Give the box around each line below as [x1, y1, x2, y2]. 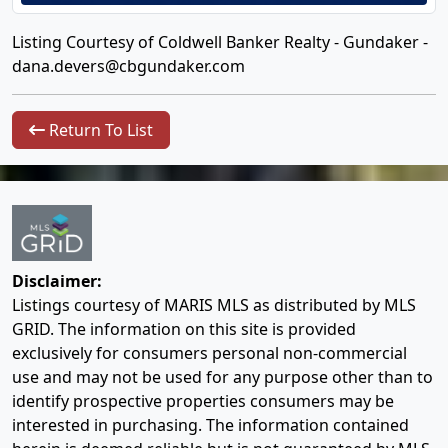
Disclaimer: [12, 270, 102, 293]
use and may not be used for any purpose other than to [12, 366, 433, 389]
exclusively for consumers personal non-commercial [12, 342, 407, 365]
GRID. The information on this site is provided [12, 318, 356, 341]
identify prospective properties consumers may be [12, 390, 394, 413]
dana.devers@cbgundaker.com [12, 55, 245, 77]
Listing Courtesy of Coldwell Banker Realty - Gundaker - [12, 31, 428, 53]
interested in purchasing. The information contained [12, 414, 409, 437]
